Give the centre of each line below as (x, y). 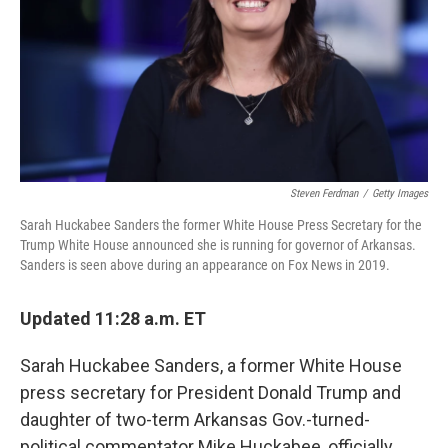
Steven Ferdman (324, 193)
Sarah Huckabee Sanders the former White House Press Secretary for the (221, 225)
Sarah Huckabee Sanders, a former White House (211, 365)
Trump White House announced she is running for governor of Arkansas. (218, 245)
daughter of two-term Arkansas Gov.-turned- (195, 419)
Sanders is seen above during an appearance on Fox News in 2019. (205, 265)
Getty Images (400, 193)
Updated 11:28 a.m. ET (113, 318)
